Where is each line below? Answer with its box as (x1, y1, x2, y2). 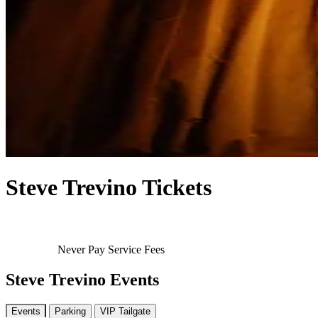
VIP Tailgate (100, 305, 150, 317)
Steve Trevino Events (6, 270, 159, 289)
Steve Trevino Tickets (6, 175, 212, 201)
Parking (55, 305, 86, 317)
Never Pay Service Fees (54, 243, 165, 256)
